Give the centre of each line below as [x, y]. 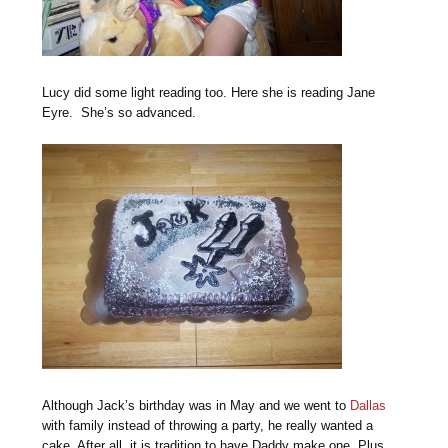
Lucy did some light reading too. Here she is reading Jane [209, 92]
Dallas [368, 405]
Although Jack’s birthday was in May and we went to [196, 405]
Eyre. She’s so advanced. [119, 112]
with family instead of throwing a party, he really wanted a [208, 425]
